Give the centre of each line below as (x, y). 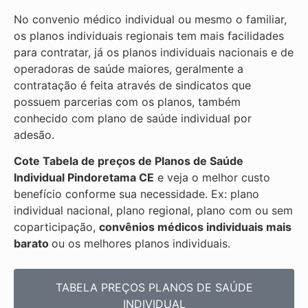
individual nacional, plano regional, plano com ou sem (153, 211)
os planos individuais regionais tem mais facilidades (149, 35)
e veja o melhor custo (212, 178)
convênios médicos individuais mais (195, 227)
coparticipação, (56, 227)
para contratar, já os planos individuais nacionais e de (154, 52)
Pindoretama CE (111, 178)
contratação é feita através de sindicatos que (132, 85)
